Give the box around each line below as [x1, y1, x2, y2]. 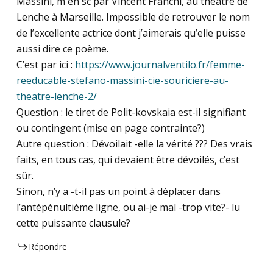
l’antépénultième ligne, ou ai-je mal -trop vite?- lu [16, 200, 240, 214]
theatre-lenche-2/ [16, 90, 97, 104]
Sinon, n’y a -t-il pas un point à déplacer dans [16, 185, 221, 199]
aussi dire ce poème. [16, 42, 108, 56]
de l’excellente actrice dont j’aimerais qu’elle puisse [16, 26, 246, 40]
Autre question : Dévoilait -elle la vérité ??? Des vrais [16, 137, 252, 151]
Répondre [28, 241, 67, 253]
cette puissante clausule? [16, 216, 130, 230]
